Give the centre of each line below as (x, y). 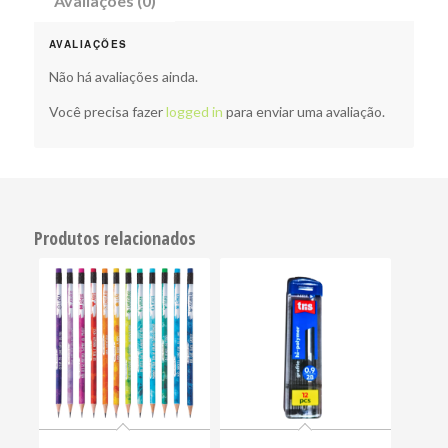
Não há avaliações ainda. (123, 76)
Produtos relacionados (114, 237)
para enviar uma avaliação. (303, 111)
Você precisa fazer (107, 111)
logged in (194, 111)
